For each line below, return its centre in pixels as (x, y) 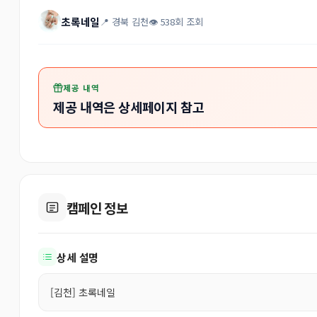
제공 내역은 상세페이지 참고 (129, 107)
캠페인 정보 (97, 207)
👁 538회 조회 (176, 21)
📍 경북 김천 (124, 21)
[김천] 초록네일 (83, 292)
